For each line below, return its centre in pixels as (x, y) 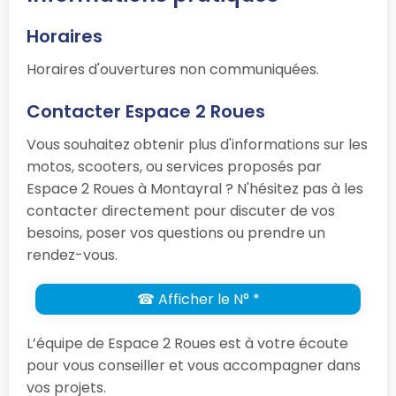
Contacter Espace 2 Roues (146, 112)
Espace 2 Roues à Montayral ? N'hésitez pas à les (195, 189)
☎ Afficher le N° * (198, 300)
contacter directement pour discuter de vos (181, 211)
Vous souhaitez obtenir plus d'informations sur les (197, 145)
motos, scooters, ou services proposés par (174, 167)
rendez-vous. (72, 255)
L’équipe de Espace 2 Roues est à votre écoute (187, 344)
